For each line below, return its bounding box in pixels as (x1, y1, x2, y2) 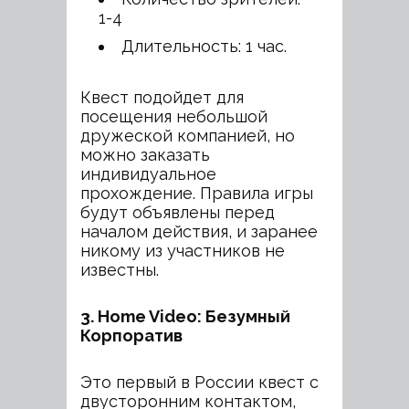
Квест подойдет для (80, 87, 244, 107)
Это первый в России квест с (80, 372, 319, 392)
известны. (80, 259, 159, 279)
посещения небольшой (80, 106, 267, 126)
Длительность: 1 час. (121, 36, 287, 56)
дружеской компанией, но (80, 125, 295, 145)
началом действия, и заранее (80, 221, 318, 241)
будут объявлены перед (80, 202, 275, 222)
